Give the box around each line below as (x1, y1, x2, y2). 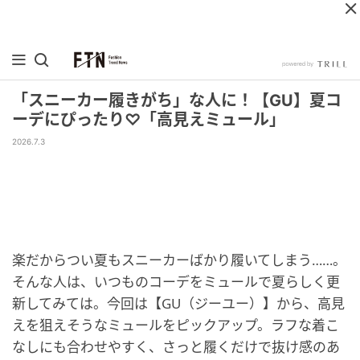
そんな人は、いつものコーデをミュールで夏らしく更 (12, 272, 340, 291)
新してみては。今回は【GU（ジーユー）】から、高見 (12, 294, 345, 313)
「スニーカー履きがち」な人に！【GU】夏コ (12, 91, 342, 110)
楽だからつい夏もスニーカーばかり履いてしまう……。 (12, 251, 346, 269)
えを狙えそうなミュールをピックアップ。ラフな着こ (12, 316, 339, 334)
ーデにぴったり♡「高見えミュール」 (12, 110, 285, 129)
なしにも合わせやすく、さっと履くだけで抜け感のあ (12, 337, 340, 356)
